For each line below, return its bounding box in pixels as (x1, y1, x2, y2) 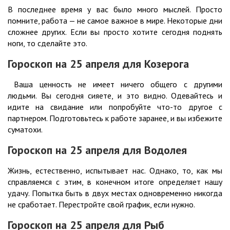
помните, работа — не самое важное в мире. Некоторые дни (8, 15, 222, 26)
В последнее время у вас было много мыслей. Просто (8, 4, 222, 15)
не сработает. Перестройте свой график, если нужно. (8, 199, 195, 210)
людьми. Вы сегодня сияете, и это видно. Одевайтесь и (8, 90, 222, 101)
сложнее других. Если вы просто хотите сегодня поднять (8, 27, 222, 37)
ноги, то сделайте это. (8, 38, 87, 49)
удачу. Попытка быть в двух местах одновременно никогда (8, 188, 222, 199)
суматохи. (8, 124, 43, 135)
